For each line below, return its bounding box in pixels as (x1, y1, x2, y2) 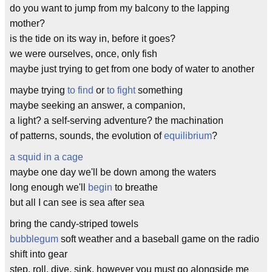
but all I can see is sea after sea (10, 197, 144, 208)
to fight (107, 85, 135, 95)
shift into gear (10, 249, 67, 259)
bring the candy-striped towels (10, 219, 138, 229)
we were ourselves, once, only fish (10, 49, 157, 59)
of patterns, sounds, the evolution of (10, 131, 164, 141)
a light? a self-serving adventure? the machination (10, 115, 223, 126)
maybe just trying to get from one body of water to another (10, 64, 254, 74)
